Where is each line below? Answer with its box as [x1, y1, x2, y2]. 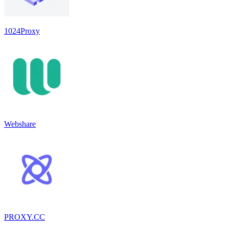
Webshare [4, 119, 36, 128]
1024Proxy [4, 26, 40, 35]
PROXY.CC [4, 212, 45, 221]
